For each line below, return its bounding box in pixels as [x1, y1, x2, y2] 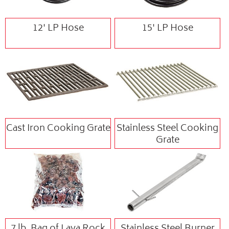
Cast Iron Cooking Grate [6, 121, 110, 138]
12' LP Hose [32, 20, 84, 37]
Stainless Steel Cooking [117, 121, 219, 138]
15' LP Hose [142, 20, 193, 37]
